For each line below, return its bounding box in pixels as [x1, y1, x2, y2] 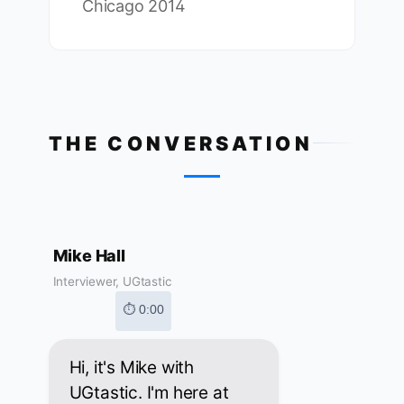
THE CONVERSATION [49, 131, 314, 155]
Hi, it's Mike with [69, 357, 194, 379]
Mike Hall [52, 246, 125, 266]
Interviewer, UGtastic [52, 274, 172, 289]
